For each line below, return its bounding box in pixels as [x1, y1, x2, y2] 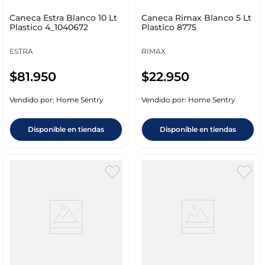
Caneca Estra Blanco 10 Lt [9, 12, 117, 24]
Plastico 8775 [141, 22, 196, 33]
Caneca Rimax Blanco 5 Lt [141, 12, 251, 24]
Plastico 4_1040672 [9, 22, 88, 33]
